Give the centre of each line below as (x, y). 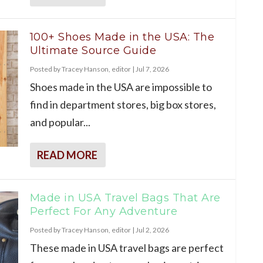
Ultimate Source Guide (93, 50)
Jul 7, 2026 (152, 69)
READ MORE (67, 155)
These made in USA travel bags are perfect (127, 247)
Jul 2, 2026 (152, 230)
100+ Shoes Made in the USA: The (122, 37)
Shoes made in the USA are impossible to (121, 87)
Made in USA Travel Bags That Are (125, 198)
